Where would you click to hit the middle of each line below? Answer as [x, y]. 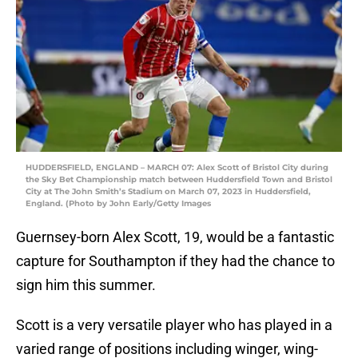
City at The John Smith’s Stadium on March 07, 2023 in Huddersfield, [168, 192]
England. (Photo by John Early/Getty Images [118, 204]
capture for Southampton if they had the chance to [175, 261]
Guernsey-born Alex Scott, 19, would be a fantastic [175, 237]
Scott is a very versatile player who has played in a [174, 325]
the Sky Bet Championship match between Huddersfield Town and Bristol [179, 180]
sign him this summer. [86, 285]
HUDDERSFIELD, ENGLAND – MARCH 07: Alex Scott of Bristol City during [177, 168]
